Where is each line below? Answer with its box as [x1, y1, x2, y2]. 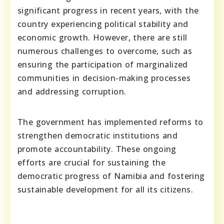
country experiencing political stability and [17, 18, 188, 29]
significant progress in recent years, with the [17, 4, 199, 16]
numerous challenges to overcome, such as [17, 45, 192, 56]
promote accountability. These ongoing [17, 143, 176, 154]
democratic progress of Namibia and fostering [17, 170, 205, 181]
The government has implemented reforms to [17, 116, 203, 127]
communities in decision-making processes [17, 72, 190, 83]
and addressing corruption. [17, 85, 126, 97]
